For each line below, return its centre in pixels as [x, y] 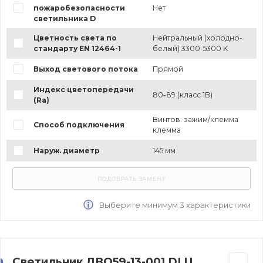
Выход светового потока [85, 69]
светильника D [64, 18]
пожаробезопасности [79, 8]
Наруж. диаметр [66, 150]
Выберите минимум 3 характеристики [174, 205]
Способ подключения [79, 124]
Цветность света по [75, 38]
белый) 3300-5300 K [190, 48]
